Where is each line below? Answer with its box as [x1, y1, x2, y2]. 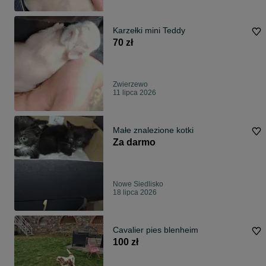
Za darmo [113, 137, 156, 148]
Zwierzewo [113, 80, 148, 89]
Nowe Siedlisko [113, 180, 163, 189]
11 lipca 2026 [113, 88, 156, 97]
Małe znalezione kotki [113, 125, 194, 135]
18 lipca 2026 [113, 188, 157, 197]
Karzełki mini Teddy [113, 26, 185, 36]
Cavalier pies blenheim [113, 225, 198, 235]
